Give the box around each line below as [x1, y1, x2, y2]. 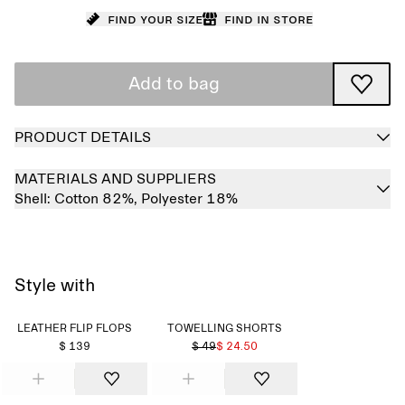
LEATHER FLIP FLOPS [17, 324, 133, 334]
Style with [14, 277, 96, 295]
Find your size [107, 12, 202, 26]
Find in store [223, 12, 313, 26]
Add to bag [127, 75, 220, 93]
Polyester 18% [141, 192, 238, 206]
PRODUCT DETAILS [14, 130, 151, 145]
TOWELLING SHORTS [167, 324, 283, 334]
